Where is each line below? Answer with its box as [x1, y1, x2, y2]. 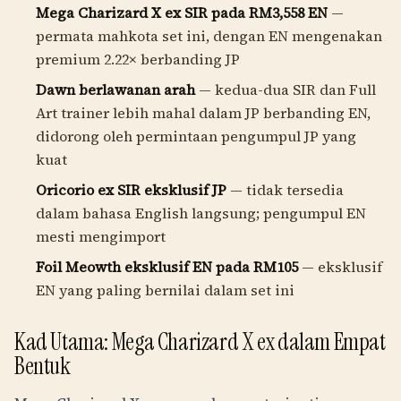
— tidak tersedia [226, 180, 344, 200]
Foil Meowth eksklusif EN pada [36, 257, 253, 277]
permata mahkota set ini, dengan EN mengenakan [36, 26, 382, 46]
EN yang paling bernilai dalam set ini [36, 280, 294, 300]
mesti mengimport [36, 226, 166, 246]
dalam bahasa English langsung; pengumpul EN [36, 203, 366, 223]
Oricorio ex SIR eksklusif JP [36, 180, 226, 200]
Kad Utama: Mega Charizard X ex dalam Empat [14, 327, 386, 357]
